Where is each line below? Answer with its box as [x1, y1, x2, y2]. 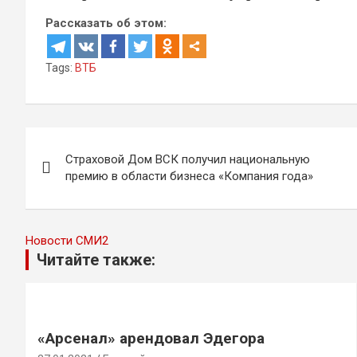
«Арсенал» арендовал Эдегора [37, 328, 265, 347]
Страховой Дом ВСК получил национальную [65, 151, 310, 167]
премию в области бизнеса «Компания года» [65, 168, 313, 183]
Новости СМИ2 [25, 233, 108, 248]
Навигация [25, 127, 154, 159]
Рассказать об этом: [45, 15, 167, 30]
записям [25, 193, 127, 224]
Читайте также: [37, 249, 155, 269]
